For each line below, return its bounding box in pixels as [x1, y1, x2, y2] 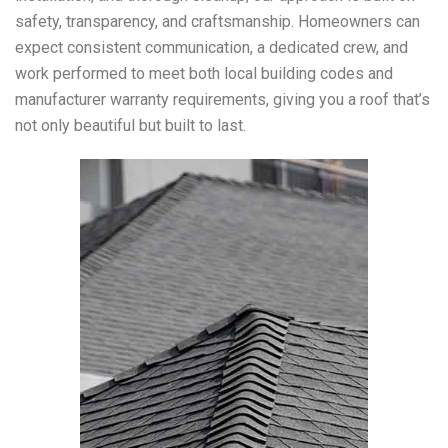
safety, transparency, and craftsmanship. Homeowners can [15, 12, 420, 31]
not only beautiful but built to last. [15, 116, 246, 135]
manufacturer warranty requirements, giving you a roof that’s [15, 90, 430, 109]
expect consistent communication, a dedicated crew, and [15, 38, 408, 57]
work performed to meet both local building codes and [15, 64, 393, 83]
